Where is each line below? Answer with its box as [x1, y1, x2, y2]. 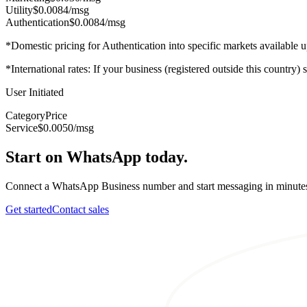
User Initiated [5, 86, 64, 99]
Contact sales [52, 203, 109, 215]
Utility [5, 4, 33, 16]
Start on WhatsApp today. [5, 147, 188, 166]
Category [5, 110, 45, 122]
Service [5, 122, 38, 134]
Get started [5, 203, 52, 215]
